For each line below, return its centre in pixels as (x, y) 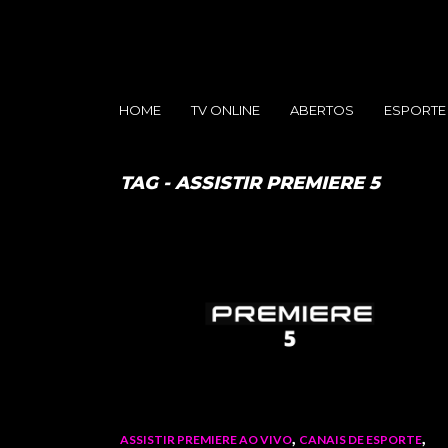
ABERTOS (322, 110)
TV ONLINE (225, 110)
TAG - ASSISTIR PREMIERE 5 (250, 183)
